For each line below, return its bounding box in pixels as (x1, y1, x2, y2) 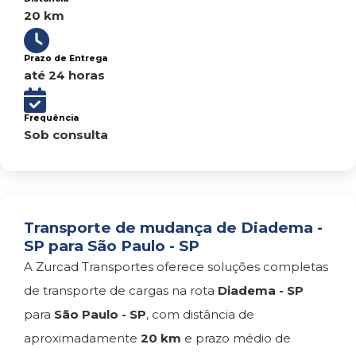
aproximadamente (24, 331, 141, 346)
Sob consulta (24, 127, 108, 142)
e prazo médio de (181, 331, 291, 346)
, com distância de (146, 307, 254, 322)
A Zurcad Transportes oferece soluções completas (24, 259, 328, 274)
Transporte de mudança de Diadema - (24, 219, 323, 237)
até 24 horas (24, 68, 105, 83)
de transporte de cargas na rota (24, 283, 218, 298)
